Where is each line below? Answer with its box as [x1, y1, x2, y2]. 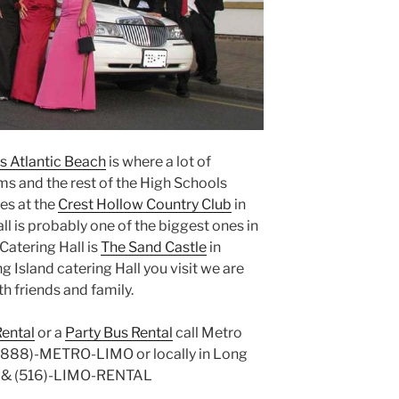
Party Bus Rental [65, 323, 173, 341]
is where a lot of [106, 152, 211, 170]
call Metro [173, 323, 242, 341]
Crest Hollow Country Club [58, 195, 232, 213]
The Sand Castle [101, 238, 207, 256]
